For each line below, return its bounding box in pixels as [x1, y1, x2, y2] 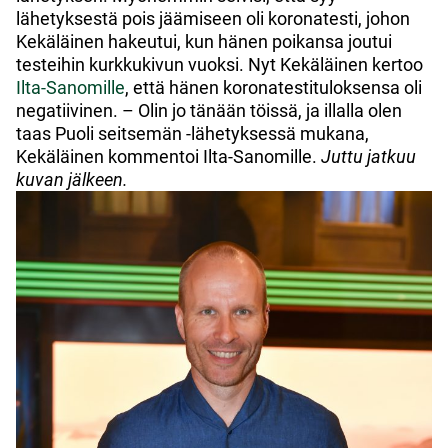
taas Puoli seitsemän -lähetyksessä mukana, [16, 122, 369, 144]
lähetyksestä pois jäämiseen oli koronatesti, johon [16, 7, 410, 29]
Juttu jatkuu [321, 145, 416, 167]
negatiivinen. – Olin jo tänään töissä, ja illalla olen [16, 99, 402, 121]
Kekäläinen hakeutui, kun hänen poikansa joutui [16, 30, 392, 52]
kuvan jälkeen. [16, 168, 128, 190]
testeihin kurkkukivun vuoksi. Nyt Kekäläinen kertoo [16, 53, 423, 75]
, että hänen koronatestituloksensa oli [125, 76, 422, 98]
